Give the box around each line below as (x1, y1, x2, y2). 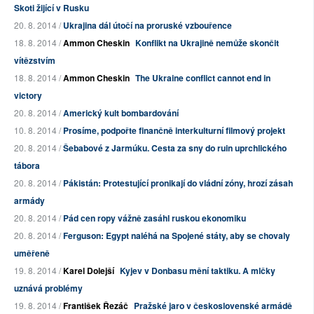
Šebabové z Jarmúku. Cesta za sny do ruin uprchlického (63, 142, 287, 155)
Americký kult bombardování (63, 107, 179, 120)
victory (14, 89, 42, 102)
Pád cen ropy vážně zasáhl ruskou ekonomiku (63, 212, 246, 225)
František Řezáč (63, 299, 128, 313)
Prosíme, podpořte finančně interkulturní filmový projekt (63, 124, 285, 137)
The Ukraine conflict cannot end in (135, 71, 271, 85)
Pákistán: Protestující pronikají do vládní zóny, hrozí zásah (63, 177, 293, 190)
